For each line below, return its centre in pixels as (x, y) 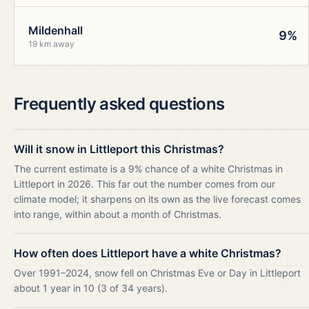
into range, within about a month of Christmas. (118, 214)
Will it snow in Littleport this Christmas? (119, 149)
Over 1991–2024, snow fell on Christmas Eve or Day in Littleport (157, 273)
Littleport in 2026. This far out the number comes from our (144, 184)
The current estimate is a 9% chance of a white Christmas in (148, 169)
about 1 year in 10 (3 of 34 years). (91, 288)
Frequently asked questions (119, 104)
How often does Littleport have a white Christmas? (148, 253)
